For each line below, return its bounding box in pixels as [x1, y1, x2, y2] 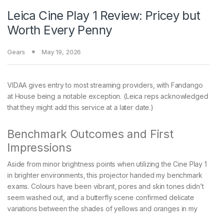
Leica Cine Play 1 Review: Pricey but [7, 8, 201, 23]
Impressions [7, 140, 72, 155]
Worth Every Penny [7, 23, 112, 38]
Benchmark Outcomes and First [7, 127, 174, 141]
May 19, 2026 [41, 48, 81, 56]
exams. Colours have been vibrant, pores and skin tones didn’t [7, 182, 204, 191]
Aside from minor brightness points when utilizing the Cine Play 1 [7, 160, 207, 169]
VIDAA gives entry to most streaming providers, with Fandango [7, 81, 203, 90]
